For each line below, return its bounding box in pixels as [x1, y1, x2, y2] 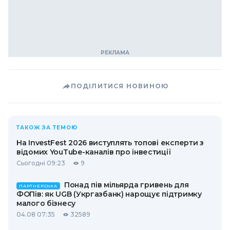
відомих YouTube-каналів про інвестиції [16, 147, 171, 157]
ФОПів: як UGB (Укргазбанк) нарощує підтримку [16, 189, 202, 199]
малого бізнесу [16, 199, 76, 208]
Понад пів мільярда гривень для [64, 180, 189, 189]
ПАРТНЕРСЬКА [19, 183, 57, 188]
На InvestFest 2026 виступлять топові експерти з [16, 138, 204, 147]
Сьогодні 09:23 [16, 159, 65, 167]
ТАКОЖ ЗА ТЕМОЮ [16, 124, 78, 131]
